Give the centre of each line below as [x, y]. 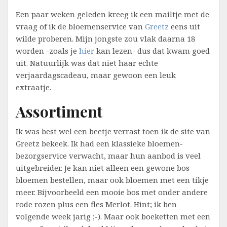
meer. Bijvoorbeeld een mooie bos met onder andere [112, 192]
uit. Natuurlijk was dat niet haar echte [87, 63]
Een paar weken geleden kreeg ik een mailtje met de [112, 14]
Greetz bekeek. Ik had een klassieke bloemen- [99, 144]
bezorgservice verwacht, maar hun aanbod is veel [108, 156]
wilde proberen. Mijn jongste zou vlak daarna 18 [105, 39]
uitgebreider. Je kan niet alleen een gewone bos [103, 168]
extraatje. [33, 87]
